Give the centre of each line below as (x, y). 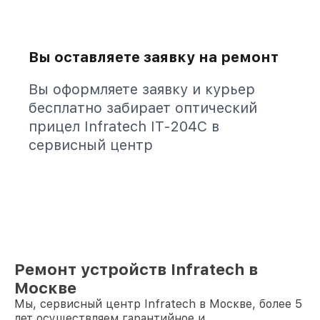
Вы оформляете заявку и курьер (142, 89)
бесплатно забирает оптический (143, 108)
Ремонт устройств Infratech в (136, 269)
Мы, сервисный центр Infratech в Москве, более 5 (158, 304)
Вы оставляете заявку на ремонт (154, 57)
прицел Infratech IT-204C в (124, 126)
